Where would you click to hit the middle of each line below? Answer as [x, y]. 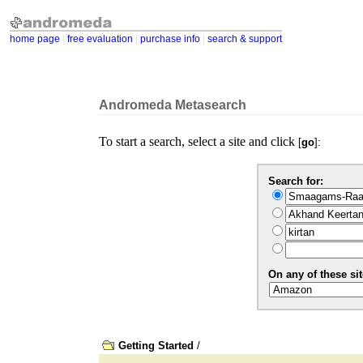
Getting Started [156, 346]
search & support [245, 39]
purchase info [170, 39]
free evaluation [100, 39]
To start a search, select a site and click [199, 141]
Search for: [296, 181]
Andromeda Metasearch [173, 105]
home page [35, 39]
